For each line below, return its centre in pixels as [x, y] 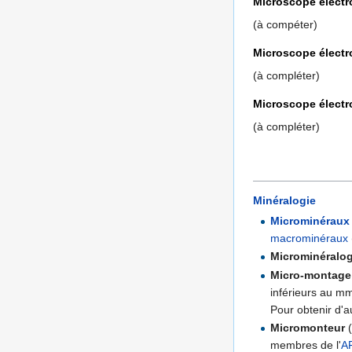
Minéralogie [284, 200]
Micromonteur [308, 328]
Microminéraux [310, 221]
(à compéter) [285, 25]
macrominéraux [310, 238]
